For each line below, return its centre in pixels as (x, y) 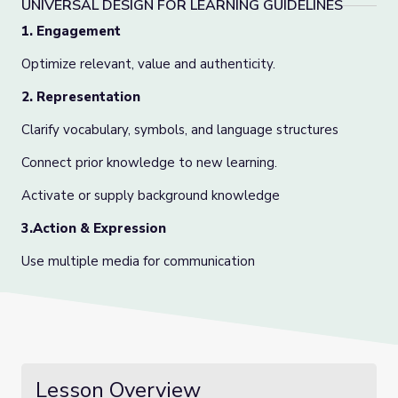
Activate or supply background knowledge (152, 195)
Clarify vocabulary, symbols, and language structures (180, 130)
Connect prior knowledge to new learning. (149, 163)
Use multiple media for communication (140, 261)
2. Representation (81, 97)
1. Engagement (71, 31)
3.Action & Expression (94, 228)
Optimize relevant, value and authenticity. (148, 64)
